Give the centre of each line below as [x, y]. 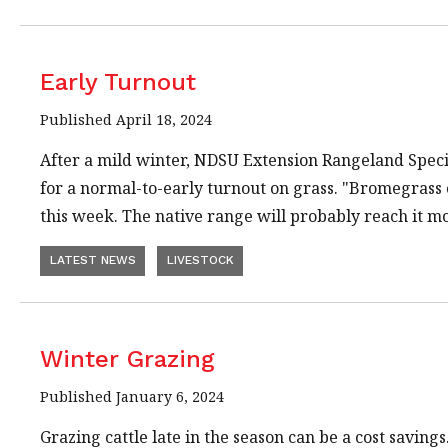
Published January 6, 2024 [132, 397]
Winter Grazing [127, 359]
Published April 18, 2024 [126, 119]
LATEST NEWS [92, 260]
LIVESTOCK [200, 260]
